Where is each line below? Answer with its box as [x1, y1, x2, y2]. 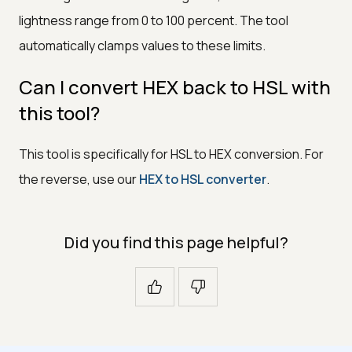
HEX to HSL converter [139, 170, 266, 188]
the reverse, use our [19, 170, 139, 188]
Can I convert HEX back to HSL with [19, 73, 331, 100]
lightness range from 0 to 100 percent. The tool [19, 11, 288, 29]
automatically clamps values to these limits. [19, 36, 266, 54]
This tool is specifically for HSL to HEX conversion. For [19, 145, 324, 163]
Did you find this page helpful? [64, 231, 288, 253]
